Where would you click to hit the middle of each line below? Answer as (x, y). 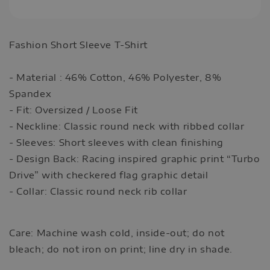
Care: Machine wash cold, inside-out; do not (117, 232)
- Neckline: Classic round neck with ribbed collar (127, 126)
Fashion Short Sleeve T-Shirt (80, 44)
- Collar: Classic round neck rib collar (98, 191)
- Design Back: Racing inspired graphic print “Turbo (135, 158)
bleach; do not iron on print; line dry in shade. (121, 249)
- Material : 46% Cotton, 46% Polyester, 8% (115, 77)
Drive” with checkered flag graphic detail (109, 174)
